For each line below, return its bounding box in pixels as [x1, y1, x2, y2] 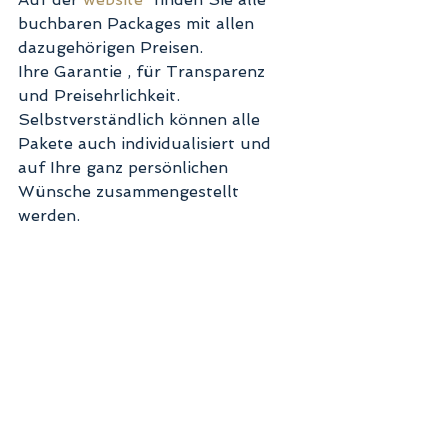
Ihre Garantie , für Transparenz [18, 62, 270, 82]
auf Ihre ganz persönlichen [18, 158, 233, 178]
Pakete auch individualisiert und [18, 134, 276, 154]
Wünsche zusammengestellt [18, 182, 244, 202]
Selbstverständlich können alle [18, 110, 265, 130]
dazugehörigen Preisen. [18, 38, 203, 58]
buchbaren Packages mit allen [18, 14, 259, 34]
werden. [18, 206, 85, 226]
